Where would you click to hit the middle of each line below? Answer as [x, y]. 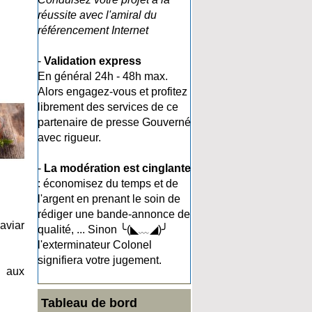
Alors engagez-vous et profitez [112, 92]
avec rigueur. [69, 138]
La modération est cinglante [117, 168]
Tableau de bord [89, 303]
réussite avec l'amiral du [97, 15]
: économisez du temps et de [108, 184]
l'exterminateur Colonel [95, 245]
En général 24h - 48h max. [103, 76]
